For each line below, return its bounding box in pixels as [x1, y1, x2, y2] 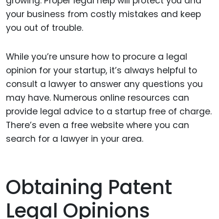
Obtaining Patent [6, 173, 172, 201]
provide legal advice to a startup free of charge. [6, 105, 212, 117]
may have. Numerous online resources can [6, 91, 189, 104]
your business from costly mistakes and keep [6, 8, 201, 21]
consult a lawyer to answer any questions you [6, 78, 203, 90]
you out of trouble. [6, 22, 83, 34]
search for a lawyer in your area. [6, 132, 143, 145]
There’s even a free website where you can [6, 119, 189, 131]
